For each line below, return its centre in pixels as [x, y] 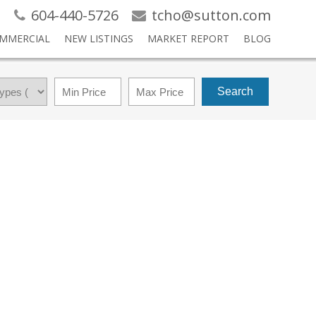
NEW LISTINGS [98, 38]
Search [236, 91]
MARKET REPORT [188, 38]
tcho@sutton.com [211, 15]
